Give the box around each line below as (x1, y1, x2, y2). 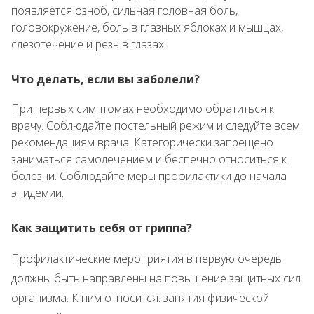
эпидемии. (11, 185, 64, 200)
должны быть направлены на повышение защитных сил (11, 271, 301, 286)
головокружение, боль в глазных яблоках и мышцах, (11, 20, 283, 35)
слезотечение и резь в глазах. (11, 36, 166, 52)
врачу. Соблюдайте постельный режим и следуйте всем (11, 118, 300, 133)
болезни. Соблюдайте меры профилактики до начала (11, 168, 287, 184)
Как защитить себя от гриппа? (11, 220, 192, 235)
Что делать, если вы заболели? (11, 71, 200, 87)
